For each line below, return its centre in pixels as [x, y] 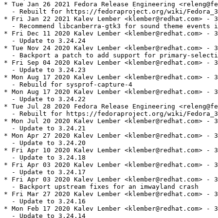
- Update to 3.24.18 [45, 158]
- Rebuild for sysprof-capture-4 [68, 85]
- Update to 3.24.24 [45, 41]
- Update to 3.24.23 [45, 70]
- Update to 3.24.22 [45, 99]
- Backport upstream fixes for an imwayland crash [101, 187]
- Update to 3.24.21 [45, 128]
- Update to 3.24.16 [45, 201]
